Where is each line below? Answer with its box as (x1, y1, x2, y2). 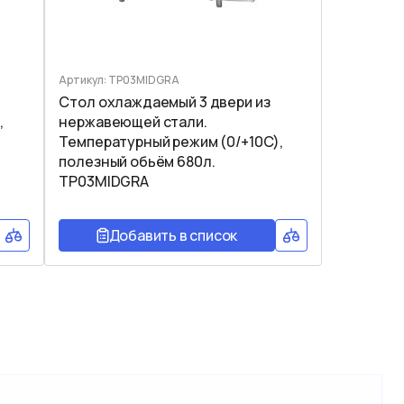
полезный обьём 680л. (59, 151, 216, 171)
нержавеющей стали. (59, 111, 207, 132)
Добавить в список (108, 225, 238, 245)
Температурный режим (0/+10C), (59, 131, 284, 151)
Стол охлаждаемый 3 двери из (59, 91, 271, 112)
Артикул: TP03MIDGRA (59, 71, 180, 87)
